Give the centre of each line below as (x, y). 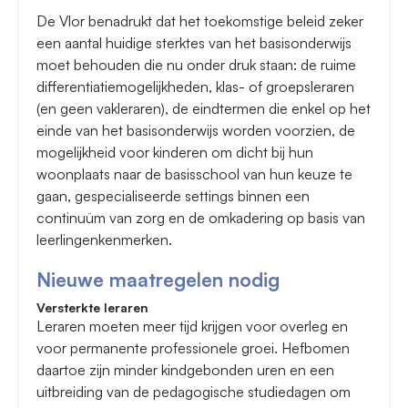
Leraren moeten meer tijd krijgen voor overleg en (192, 326)
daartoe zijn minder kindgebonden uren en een (185, 370)
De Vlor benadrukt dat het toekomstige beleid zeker (200, 21)
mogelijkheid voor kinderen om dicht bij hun (175, 153)
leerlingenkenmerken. (104, 240)
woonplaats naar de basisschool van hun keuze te (194, 174)
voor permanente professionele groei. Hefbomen (193, 348)
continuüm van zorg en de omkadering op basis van (201, 218)
